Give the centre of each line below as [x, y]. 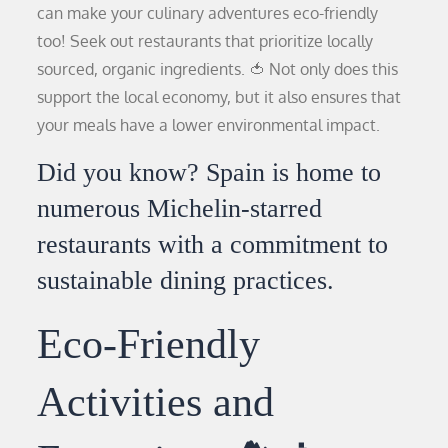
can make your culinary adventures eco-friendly [208, 12]
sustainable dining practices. [186, 280]
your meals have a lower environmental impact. [209, 124]
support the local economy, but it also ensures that [219, 96]
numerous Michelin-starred [180, 208]
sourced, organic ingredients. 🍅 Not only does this [218, 68]
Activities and [156, 401]
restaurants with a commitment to [213, 244]
